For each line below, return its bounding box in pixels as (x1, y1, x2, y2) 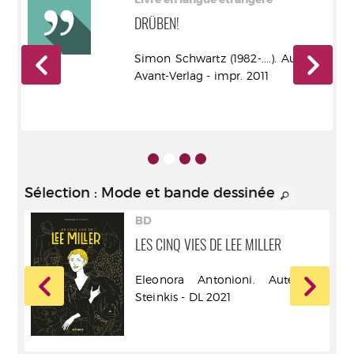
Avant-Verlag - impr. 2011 (134, 69, 269, 82)
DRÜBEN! (134, 18, 179, 32)
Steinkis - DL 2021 (135, 289, 232, 303)
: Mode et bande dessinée (90, 184, 275, 201)
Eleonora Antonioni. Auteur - (135, 272, 323, 286)
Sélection (24, 184, 90, 201)
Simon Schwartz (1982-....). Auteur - (134, 51, 326, 65)
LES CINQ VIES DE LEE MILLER (135, 239, 281, 254)
